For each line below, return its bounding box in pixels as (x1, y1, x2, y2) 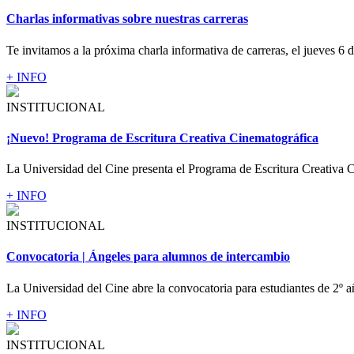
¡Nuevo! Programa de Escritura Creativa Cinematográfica (6, 130, 318, 145)
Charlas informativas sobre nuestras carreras (6, 12, 248, 26)
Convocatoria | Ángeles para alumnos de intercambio (6, 250, 290, 264)
